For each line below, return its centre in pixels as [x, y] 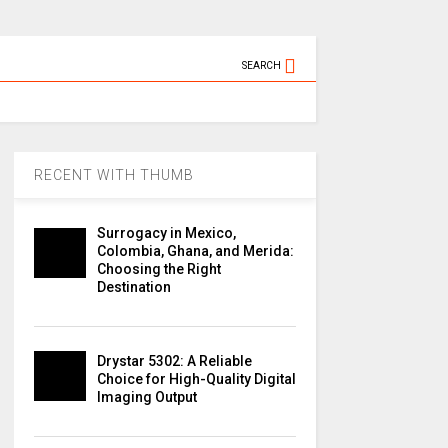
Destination [133, 287]
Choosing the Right [158, 269]
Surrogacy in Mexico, [166, 233]
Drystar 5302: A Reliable [174, 361]
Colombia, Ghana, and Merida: [195, 251]
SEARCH [262, 65]
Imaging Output [146, 397]
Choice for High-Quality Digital [196, 379]
